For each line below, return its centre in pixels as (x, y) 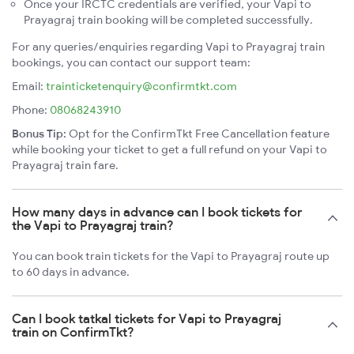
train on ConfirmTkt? (73, 332)
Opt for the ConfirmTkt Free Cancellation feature (198, 134)
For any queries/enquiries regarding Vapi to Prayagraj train (168, 47)
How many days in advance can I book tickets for (157, 212)
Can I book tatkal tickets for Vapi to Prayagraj (147, 319)
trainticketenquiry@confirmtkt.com (141, 87)
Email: (29, 87)
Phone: (31, 110)
